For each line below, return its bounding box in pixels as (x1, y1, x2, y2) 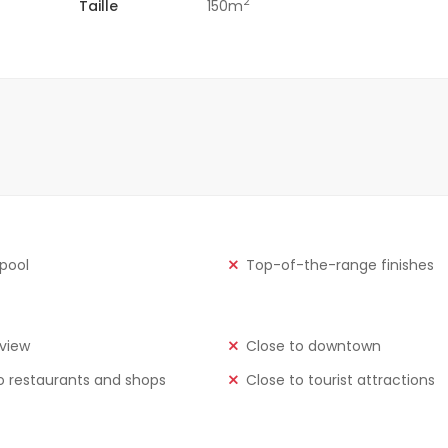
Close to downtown (245, 335, 381, 356)
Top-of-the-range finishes (245, 254, 434, 275)
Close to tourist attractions (245, 369, 435, 390)
